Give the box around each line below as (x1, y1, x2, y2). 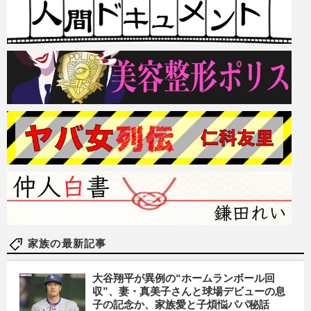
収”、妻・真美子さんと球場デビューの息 (92, 285, 285, 297)
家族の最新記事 (28, 237, 107, 249)
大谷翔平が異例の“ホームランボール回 (92, 271, 275, 284)
